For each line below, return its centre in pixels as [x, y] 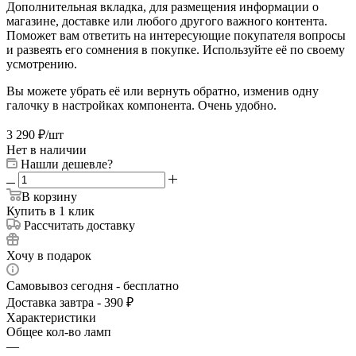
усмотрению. [42, 64]
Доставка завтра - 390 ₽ [70, 302]
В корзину [49, 196]
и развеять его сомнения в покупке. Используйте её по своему [176, 49]
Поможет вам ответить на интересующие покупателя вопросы [176, 35]
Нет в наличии [46, 149]
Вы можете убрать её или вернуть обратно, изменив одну [163, 91]
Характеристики [51, 317]
